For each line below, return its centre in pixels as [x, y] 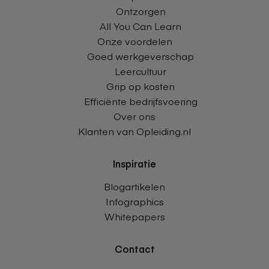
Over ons [134, 116]
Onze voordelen [134, 41]
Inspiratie [134, 163]
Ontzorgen [141, 11]
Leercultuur [141, 71]
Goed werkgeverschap [141, 56]
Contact [134, 248]
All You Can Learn [141, 26]
